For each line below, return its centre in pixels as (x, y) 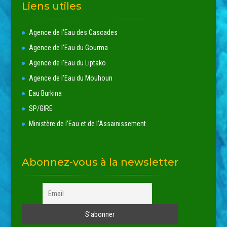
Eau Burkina (45, 93)
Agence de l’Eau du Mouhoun (70, 78)
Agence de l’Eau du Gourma (68, 48)
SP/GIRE (41, 109)
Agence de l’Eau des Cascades (73, 33)
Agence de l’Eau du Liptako (67, 63)
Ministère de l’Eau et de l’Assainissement (87, 124)
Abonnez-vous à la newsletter (100, 162)
